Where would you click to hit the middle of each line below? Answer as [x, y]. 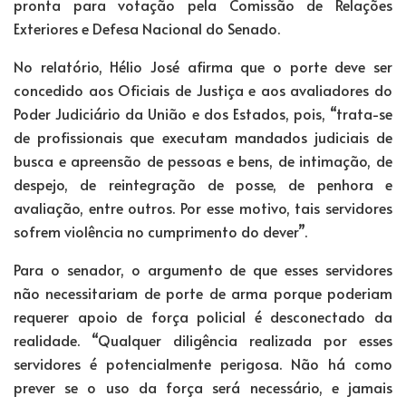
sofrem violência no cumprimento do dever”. [160, 231]
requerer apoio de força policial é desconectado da [203, 316]
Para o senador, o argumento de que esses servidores [203, 269]
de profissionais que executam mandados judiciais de [203, 136]
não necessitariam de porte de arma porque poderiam [203, 292]
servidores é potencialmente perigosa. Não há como [203, 363]
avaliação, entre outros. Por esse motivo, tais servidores [203, 207]
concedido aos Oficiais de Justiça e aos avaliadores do [203, 89]
